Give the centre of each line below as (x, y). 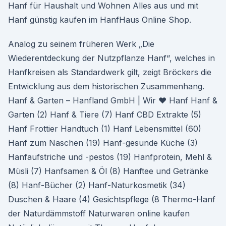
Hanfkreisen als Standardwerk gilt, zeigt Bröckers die (110, 72)
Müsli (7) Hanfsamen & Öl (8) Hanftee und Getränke (108, 171)
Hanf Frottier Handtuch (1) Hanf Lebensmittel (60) (105, 129)
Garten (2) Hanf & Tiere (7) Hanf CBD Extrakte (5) (105, 115)
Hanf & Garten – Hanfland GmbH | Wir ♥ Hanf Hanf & (113, 100)
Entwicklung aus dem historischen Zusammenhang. (106, 86)
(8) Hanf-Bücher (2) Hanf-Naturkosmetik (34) (97, 185)
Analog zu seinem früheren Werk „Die (81, 44)
